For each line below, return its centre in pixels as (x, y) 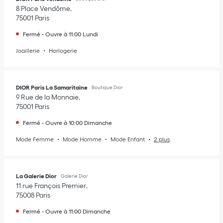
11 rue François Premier (51, 186)
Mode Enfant (128, 139)
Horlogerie (63, 51)
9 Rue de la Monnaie (47, 97)
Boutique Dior (107, 87)
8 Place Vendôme (43, 8)
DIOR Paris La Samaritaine (52, 87)
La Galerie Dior (36, 176)
